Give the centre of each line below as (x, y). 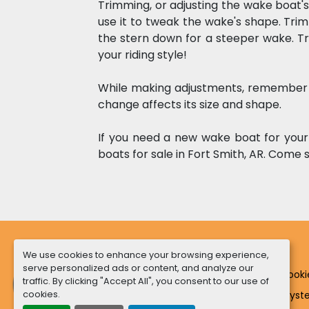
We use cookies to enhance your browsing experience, (146, 255)
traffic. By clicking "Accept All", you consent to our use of (146, 281)
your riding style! (145, 55)
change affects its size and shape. (190, 104)
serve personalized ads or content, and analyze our (138, 268)
